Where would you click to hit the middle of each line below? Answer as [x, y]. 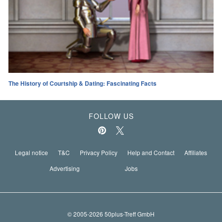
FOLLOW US [111, 116]
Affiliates [196, 153]
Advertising [65, 168]
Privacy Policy [99, 153]
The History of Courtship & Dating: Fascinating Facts [83, 83]
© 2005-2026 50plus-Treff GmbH [111, 214]
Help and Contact [151, 153]
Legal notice [31, 153]
